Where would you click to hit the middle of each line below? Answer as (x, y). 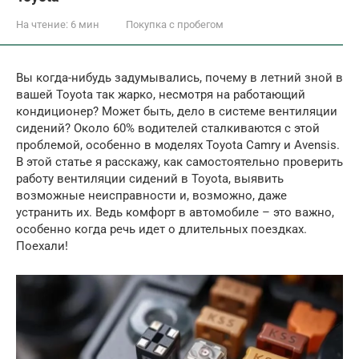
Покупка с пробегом (175, 24)
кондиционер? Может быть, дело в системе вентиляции (177, 111)
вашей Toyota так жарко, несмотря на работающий (161, 95)
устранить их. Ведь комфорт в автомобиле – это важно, (175, 212)
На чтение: (42, 24)
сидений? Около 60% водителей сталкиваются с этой (168, 128)
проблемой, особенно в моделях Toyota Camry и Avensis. (178, 145)
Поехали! (42, 246)
